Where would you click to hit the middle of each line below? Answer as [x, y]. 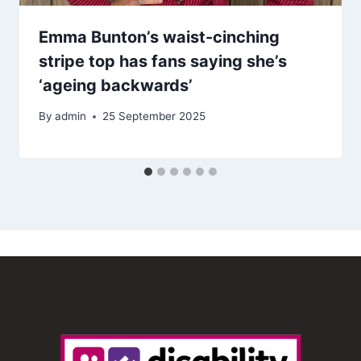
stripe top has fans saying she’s [163, 61]
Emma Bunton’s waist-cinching [159, 37]
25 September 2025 [154, 116]
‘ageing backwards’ [116, 85]
